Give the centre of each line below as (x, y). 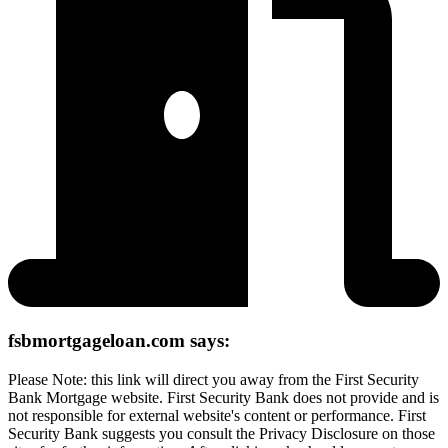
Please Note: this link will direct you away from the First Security (213, 379)
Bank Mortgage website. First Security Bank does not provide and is (223, 397)
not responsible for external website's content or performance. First (217, 415)
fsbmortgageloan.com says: (119, 341)
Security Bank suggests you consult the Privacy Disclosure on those (221, 433)
